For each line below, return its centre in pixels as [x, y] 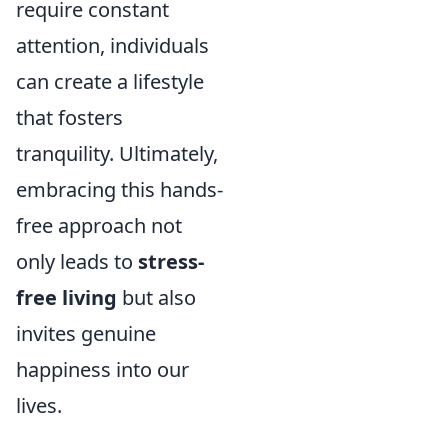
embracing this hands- [119, 189]
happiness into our [102, 369]
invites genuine [86, 333]
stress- [171, 261]
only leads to [77, 261]
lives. [39, 405]
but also [156, 297]
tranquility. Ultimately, [117, 153]
